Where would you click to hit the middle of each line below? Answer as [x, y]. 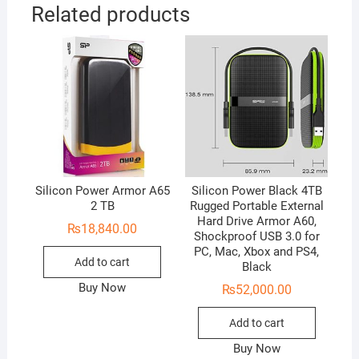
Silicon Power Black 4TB [256, 190]
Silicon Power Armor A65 [102, 190]
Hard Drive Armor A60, [256, 221]
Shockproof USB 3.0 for [256, 236]
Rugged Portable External [256, 206]
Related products [110, 14]
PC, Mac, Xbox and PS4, [257, 251]
